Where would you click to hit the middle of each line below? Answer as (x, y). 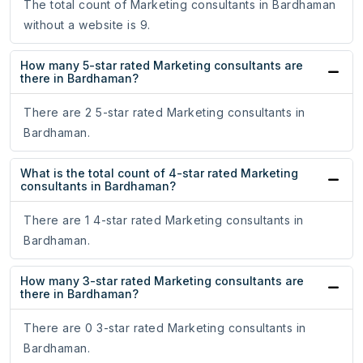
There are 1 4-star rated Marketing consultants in (164, 220)
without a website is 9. (87, 25)
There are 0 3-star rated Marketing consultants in (165, 328)
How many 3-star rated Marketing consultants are (162, 281)
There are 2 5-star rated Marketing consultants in (164, 113)
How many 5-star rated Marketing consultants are (162, 66)
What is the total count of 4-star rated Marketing (159, 173)
